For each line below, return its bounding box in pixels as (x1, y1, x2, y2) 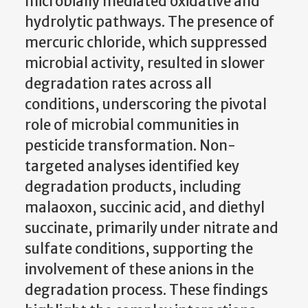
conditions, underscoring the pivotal (25, 95, 267, 113)
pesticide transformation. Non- (25, 136, 236, 155)
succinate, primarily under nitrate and (25, 219, 278, 237)
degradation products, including (25, 177, 241, 196)
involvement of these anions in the (25, 260, 254, 278)
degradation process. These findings (25, 280, 268, 299)
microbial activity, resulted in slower (25, 54, 265, 72)
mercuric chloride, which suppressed (25, 33, 267, 52)
